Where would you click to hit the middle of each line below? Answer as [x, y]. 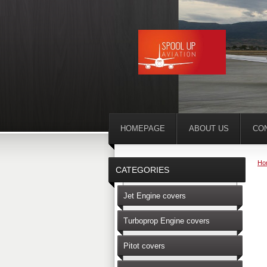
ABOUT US [209, 128]
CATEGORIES [142, 170]
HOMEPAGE [143, 128]
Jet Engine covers [155, 196]
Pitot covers [144, 246]
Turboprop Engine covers [167, 221]
